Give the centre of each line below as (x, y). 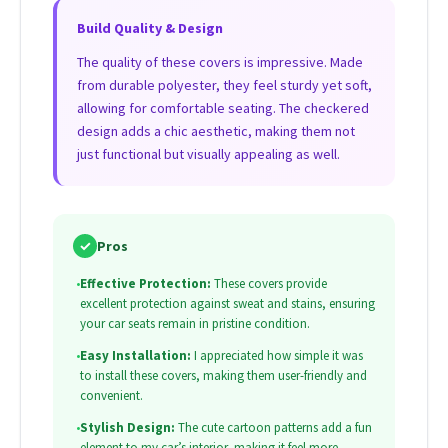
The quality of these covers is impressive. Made (220, 62)
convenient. (111, 396)
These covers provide (269, 284)
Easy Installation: (135, 356)
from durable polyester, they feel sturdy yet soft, (224, 85)
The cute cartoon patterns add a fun (273, 428)
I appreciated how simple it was (277, 356)
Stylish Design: (127, 428)
